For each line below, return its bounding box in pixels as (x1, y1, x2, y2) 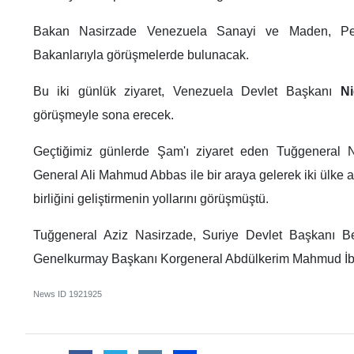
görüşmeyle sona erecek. (33, 108, 174, 122)
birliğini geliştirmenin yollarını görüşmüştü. (33, 192, 269, 206)
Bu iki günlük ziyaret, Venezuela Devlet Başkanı (33, 85, 341, 99)
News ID (33, 289, 69, 299)
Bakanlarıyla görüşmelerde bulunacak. (33, 48, 249, 62)
